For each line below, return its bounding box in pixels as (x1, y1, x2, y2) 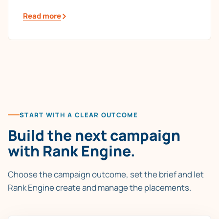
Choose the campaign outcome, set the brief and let (8, 168, 204, 180)
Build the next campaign (8, 125, 180, 145)
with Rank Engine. (8, 140, 135, 161)
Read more (23, 11, 61, 22)
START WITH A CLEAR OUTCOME (20, 110, 138, 119)
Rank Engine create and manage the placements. (8, 181, 191, 193)
